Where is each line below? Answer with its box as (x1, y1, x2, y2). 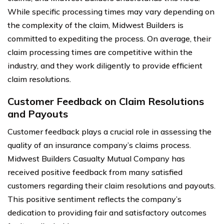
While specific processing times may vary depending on (7, 6, 214, 16)
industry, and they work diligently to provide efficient (7, 60, 202, 70)
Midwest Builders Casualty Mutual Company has (7, 153, 185, 163)
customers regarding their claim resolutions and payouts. (7, 180, 215, 190)
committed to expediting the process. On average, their (7, 33, 211, 43)
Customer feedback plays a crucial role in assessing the (7, 126, 211, 136)
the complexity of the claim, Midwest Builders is (7, 19, 183, 30)
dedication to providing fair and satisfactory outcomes (7, 207, 206, 217)
